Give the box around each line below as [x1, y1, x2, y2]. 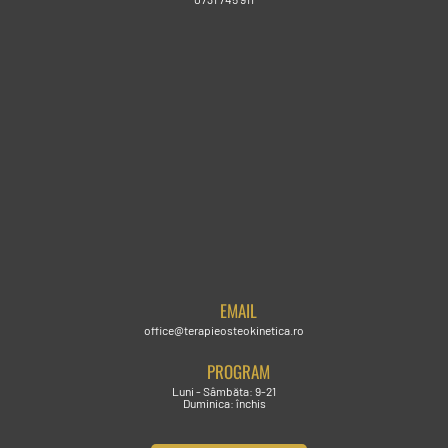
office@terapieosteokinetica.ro [144, 322, 304, 337]
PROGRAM [206, 358, 270, 384]
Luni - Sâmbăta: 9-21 [172, 383, 276, 398]
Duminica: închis [182, 395, 266, 410]
